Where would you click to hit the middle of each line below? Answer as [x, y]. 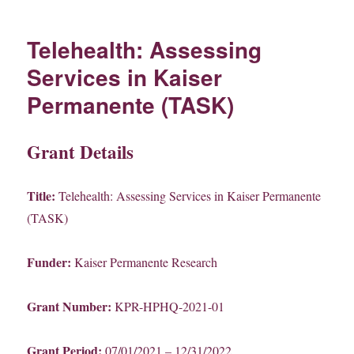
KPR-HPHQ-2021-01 [168, 307]
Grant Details [81, 152]
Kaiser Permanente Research [145, 262]
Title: [41, 196]
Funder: [49, 262]
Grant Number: [70, 307]
